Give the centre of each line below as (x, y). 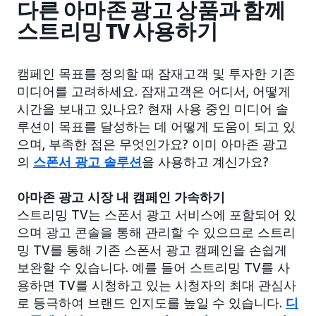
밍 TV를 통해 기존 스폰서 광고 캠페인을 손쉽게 (152, 250)
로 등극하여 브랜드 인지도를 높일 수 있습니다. (151, 303)
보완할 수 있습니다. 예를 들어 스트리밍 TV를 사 (153, 268)
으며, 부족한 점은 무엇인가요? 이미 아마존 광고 (152, 144)
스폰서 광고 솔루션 (87, 162)
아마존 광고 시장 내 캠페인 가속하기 (121, 197)
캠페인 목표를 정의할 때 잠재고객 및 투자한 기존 (156, 74)
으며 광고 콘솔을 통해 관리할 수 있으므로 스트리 (156, 232)
